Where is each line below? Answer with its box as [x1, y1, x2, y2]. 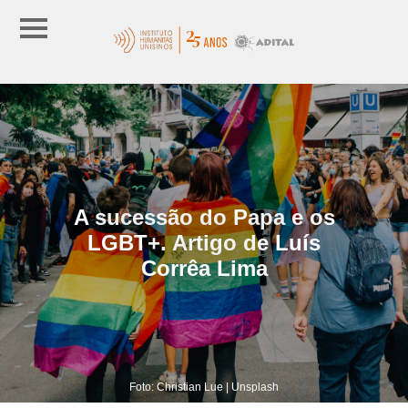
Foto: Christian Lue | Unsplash [129, 380, 279, 393]
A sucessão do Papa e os [73, 204, 335, 229]
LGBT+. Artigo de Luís [87, 229, 321, 255]
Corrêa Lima [140, 255, 268, 280]
